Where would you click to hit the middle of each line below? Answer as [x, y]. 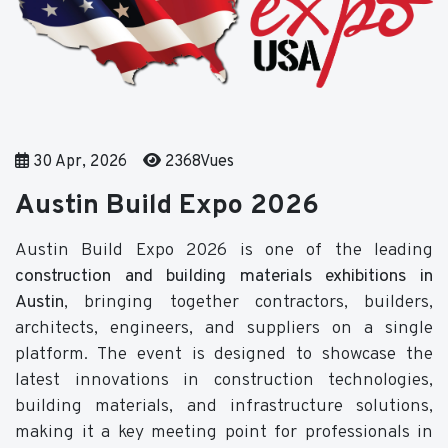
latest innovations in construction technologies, [224, 380]
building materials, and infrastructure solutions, [224, 406]
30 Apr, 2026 [78, 161]
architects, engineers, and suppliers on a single [224, 328]
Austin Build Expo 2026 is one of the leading [224, 250]
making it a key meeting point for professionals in [224, 432]
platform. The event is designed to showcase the [224, 354]
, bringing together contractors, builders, [248, 302]
